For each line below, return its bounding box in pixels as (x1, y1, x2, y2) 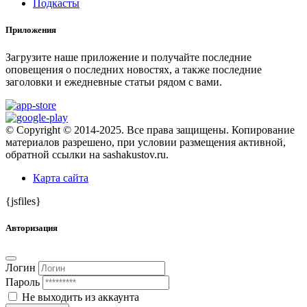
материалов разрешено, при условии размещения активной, (5, 136, 286, 148)
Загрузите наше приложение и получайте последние (5, 51, 251, 63)
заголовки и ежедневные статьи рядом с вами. (5, 75, 222, 88)
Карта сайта (33, 171, 88, 184)
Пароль (5, 275, 40, 288)
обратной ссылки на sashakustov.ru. (5, 148, 169, 160)
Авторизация (5, 222, 58, 233)
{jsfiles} (5, 195, 41, 207)
